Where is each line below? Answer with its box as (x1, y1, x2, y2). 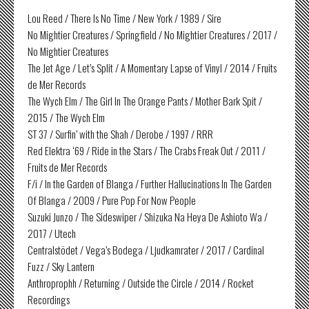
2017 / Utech (28, 226, 76, 241)
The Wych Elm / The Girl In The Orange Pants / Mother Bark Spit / (28, 93, 262, 108)
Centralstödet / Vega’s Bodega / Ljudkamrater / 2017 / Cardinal (28, 242, 264, 257)
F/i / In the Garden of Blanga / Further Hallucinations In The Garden (28, 176, 272, 191)
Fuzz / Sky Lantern (28, 259, 94, 274)
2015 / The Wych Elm (28, 110, 105, 125)
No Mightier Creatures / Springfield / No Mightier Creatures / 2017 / (28, 27, 277, 42)
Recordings (28, 292, 70, 307)
